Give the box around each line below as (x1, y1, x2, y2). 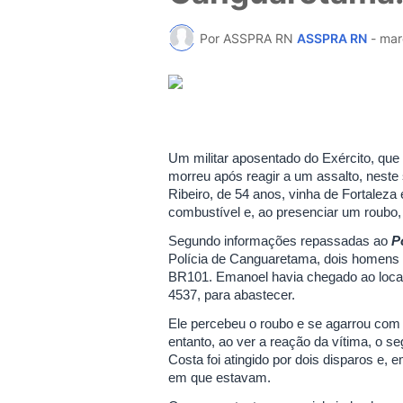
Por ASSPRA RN (200, 30, 293, 46)
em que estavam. (168, 370, 271, 386)
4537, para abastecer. (168, 287, 295, 303)
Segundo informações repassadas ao (168, 233, 391, 249)
